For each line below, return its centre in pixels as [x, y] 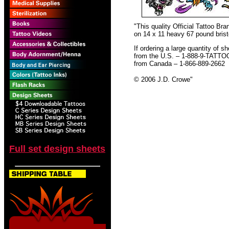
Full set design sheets [57, 149]
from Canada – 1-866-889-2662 [179, 64]
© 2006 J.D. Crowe [162, 79]
